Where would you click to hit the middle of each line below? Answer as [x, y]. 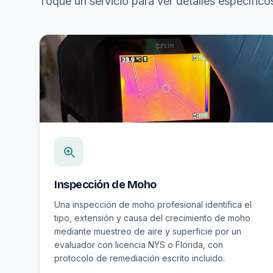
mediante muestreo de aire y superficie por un [148, 231]
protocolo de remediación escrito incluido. [140, 258]
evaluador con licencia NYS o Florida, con [139, 245]
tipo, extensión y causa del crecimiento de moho [152, 218]
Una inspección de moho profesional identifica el [153, 204]
